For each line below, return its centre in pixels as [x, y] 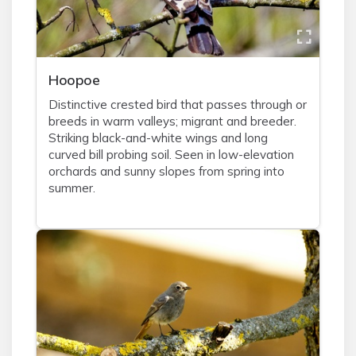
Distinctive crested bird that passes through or [178, 104]
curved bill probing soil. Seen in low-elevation [171, 155]
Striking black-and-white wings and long [158, 138]
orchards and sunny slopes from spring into [166, 171]
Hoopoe [74, 79]
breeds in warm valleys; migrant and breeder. [172, 121]
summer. [72, 188]
